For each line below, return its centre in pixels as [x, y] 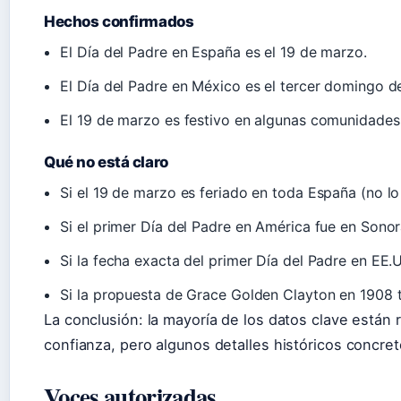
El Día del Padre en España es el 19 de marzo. [213, 52]
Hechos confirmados [119, 22]
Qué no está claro [106, 162]
